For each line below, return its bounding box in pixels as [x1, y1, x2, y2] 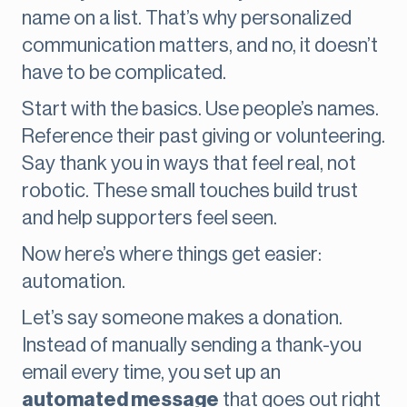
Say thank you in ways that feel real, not [22, 154, 356, 174]
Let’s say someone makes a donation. [22, 308, 342, 329]
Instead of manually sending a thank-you [22, 335, 362, 356]
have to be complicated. [22, 63, 226, 84]
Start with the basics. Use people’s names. [22, 99, 379, 120]
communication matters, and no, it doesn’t [22, 35, 378, 56]
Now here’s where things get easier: [22, 244, 322, 265]
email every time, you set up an [22, 362, 281, 383]
